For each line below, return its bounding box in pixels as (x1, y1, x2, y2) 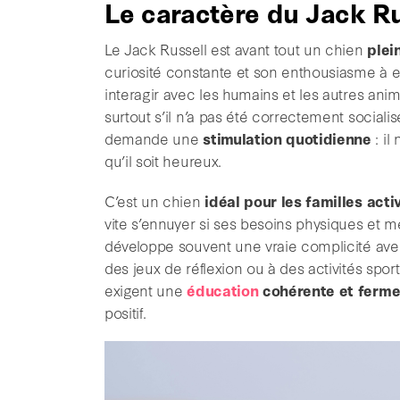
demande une (104, 128, 204, 149)
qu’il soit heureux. (104, 150, 221, 171)
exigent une (104, 279, 187, 301)
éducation (187, 279, 259, 301)
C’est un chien (104, 190, 205, 212)
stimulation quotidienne (203, 128, 371, 149)
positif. (104, 302, 146, 323)
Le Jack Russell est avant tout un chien (104, 38, 368, 60)
